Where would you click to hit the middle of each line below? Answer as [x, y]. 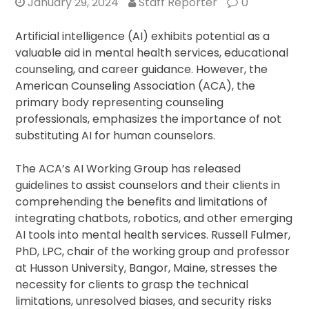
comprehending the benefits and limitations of [142, 202]
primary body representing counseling [120, 103]
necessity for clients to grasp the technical [132, 285]
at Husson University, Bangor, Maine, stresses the [147, 268]
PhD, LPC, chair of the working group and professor [153, 252]
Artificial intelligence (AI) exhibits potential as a [143, 37]
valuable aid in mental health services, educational [152, 53]
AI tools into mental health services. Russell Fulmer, [153, 235]
